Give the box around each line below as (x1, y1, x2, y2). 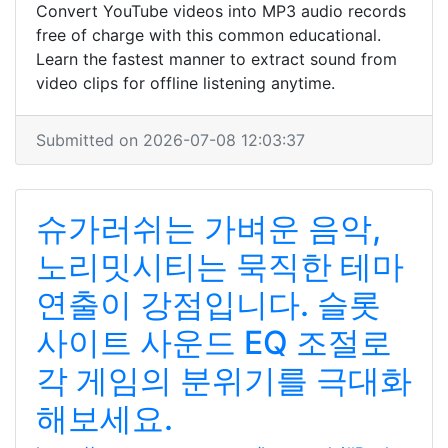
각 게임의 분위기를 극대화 (36, 361, 412, 400)
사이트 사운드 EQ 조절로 (36, 323, 392, 362)
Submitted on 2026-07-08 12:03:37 (36, 130, 305, 150)
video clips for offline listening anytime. (36, 73, 335, 93)
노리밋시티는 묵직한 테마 (36, 247, 404, 286)
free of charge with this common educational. (36, 25, 381, 45)
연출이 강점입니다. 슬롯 (36, 285, 381, 324)
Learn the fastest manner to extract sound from (36, 49, 397, 69)
